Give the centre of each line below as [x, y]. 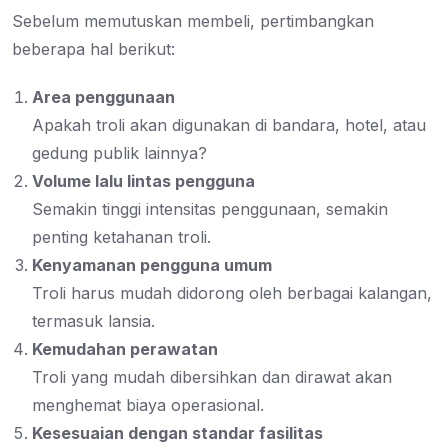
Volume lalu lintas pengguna [143, 181]
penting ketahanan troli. [121, 237]
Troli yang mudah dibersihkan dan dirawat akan [212, 377]
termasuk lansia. [93, 321]
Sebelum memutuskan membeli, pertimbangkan [193, 21]
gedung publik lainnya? [119, 153]
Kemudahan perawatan [125, 349]
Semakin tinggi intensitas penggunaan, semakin [210, 209]
